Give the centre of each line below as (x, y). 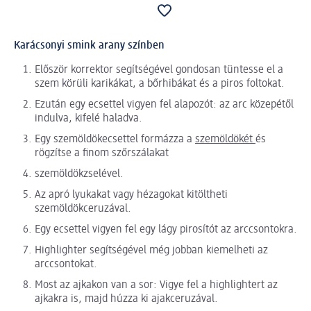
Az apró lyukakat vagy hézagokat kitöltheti (131, 195)
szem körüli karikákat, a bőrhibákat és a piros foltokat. (160, 84)
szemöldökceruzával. (83, 209)
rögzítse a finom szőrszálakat (102, 153)
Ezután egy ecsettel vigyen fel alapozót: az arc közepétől (164, 104)
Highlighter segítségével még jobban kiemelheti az (151, 250)
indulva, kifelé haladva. (89, 118)
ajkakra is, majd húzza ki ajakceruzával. (126, 299)
